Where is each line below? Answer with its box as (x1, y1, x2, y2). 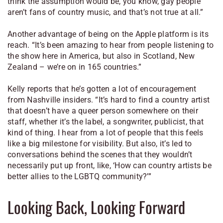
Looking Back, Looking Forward (7, 195, 185, 219)
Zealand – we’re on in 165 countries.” (7, 62, 142, 72)
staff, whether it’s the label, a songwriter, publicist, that (7, 117, 204, 127)
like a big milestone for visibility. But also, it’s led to (7, 139, 192, 149)
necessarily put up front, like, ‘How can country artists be (7, 161, 212, 171)
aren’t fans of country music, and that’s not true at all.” (7, 7, 204, 17)
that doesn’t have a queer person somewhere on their (7, 106, 198, 116)
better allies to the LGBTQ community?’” (7, 172, 151, 182)
